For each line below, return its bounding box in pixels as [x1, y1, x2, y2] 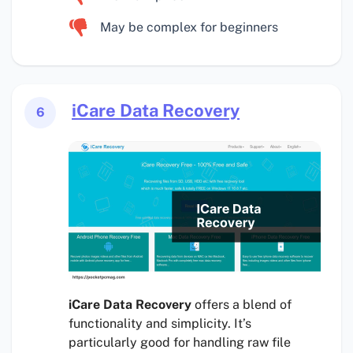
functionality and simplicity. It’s [69, 316, 251, 332]
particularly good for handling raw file [69, 335, 291, 351]
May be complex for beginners [100, 20, 278, 35]
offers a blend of [191, 297, 292, 313]
